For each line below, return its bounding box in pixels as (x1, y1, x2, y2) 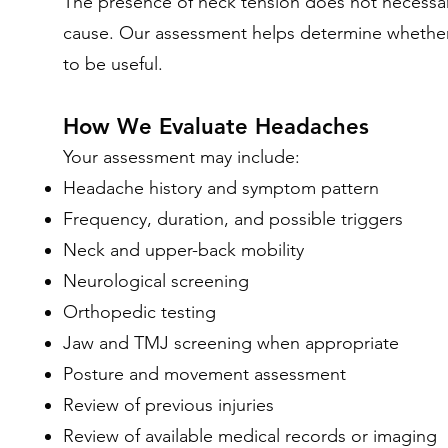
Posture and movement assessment (63, 363, 346, 385)
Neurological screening (63, 270, 249, 292)
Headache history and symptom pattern (63, 177, 379, 199)
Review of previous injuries (63, 394, 274, 416)
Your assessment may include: (63, 146, 300, 168)
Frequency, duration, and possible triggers (63, 208, 403, 230)
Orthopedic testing (63, 301, 216, 323)
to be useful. (63, 53, 163, 75)
